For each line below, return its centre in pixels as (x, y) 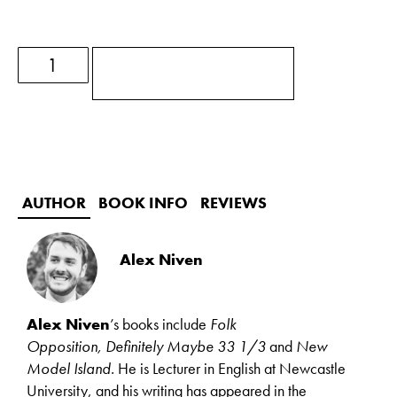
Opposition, (64, 346)
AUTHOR (54, 202)
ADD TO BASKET (174, 73)
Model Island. (72, 368)
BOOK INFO (143, 202)
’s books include (160, 323)
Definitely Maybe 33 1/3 (187, 346)
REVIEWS (234, 202)
